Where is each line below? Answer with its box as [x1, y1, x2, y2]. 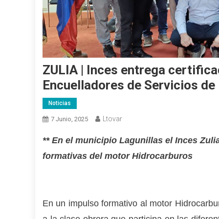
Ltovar [103, 115, 122, 123]
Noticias [48, 100, 71, 107]
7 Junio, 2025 [51, 115, 88, 123]
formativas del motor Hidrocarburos [43, 151, 193, 161]
